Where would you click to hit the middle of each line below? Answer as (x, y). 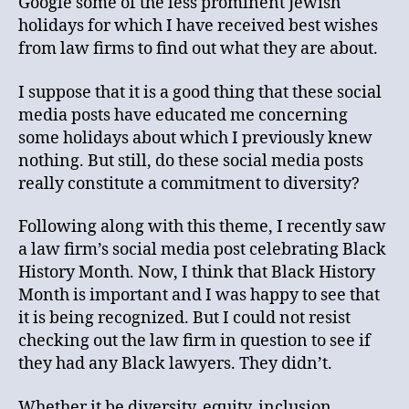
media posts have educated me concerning (183, 115)
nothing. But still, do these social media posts (191, 161)
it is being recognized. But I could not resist (184, 319)
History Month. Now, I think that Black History (197, 273)
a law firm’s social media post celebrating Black (202, 250)
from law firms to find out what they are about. (198, 49)
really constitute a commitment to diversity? (189, 184)
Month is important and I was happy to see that (199, 296)
